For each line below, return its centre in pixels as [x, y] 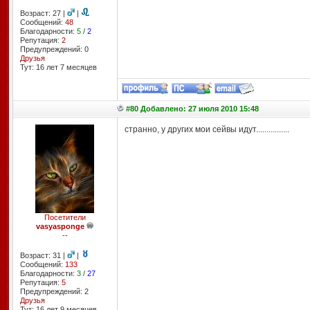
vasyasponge [60, 226]
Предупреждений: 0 [54, 49]
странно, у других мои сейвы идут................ [207, 129]
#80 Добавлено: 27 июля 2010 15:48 [192, 109]
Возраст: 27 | [43, 13]
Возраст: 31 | [43, 255]
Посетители [65, 217]
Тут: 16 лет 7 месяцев [58, 67]
